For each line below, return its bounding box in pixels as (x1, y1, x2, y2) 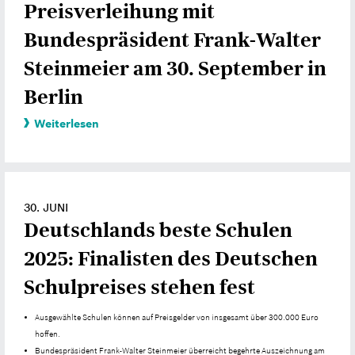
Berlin (24, 84, 83, 109)
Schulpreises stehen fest (24, 274, 255, 300)
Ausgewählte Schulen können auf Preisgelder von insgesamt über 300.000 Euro (35, 313, 319, 323)
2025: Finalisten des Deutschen (24, 246, 318, 271)
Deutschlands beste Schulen (24, 217, 292, 242)
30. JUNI (24, 200, 68, 215)
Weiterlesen (34, 116, 99, 131)
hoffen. (35, 330, 61, 339)
